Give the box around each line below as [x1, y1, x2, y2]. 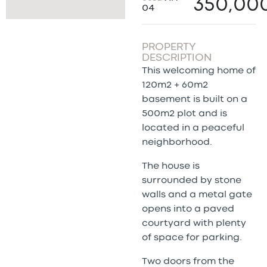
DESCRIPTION [141, 53, 212, 63]
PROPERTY [141, 42, 196, 52]
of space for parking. [141, 233, 242, 242]
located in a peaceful [141, 123, 244, 132]
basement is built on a [141, 95, 247, 104]
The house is [141, 162, 200, 170]
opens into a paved [141, 204, 234, 213]
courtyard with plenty [141, 219, 246, 228]
